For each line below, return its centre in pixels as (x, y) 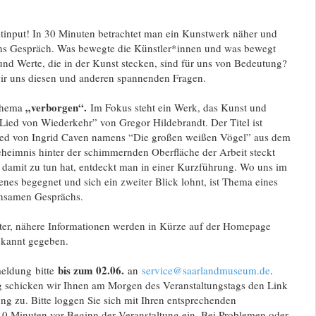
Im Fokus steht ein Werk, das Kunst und (178, 107)
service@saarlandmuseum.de (206, 270)
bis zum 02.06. (91, 270)
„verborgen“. (57, 107)
